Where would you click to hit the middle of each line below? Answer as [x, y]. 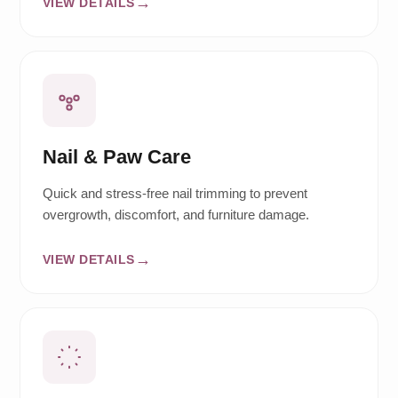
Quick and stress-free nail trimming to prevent [175, 194]
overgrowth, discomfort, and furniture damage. [175, 215]
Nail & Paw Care [116, 157]
